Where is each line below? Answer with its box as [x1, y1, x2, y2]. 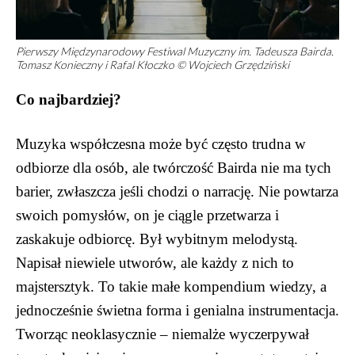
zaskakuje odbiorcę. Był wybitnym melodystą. [16, 230, 298, 247]
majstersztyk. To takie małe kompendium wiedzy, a [16, 277, 326, 295]
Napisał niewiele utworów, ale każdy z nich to [16, 254, 294, 271]
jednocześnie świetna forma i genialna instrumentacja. [16, 301, 339, 319]
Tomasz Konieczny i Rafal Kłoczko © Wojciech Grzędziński [16, 57, 289, 71]
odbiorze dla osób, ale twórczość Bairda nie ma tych [16, 158, 331, 176]
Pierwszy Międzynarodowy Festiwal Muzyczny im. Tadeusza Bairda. [16, 44, 334, 58]
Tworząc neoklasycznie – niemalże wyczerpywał [16, 325, 309, 342]
